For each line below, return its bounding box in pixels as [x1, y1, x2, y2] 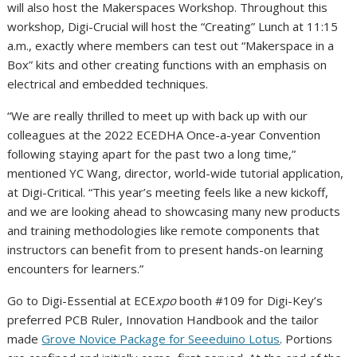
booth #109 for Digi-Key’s [176, 292, 324, 308]
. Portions [280, 330, 333, 347]
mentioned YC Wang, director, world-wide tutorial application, [7, 164, 344, 181]
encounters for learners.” [7, 260, 144, 277]
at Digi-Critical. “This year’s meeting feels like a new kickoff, [7, 183, 329, 200]
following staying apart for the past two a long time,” [7, 145, 296, 162]
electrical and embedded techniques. [7, 75, 209, 92]
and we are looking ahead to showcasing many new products [7, 202, 341, 219]
